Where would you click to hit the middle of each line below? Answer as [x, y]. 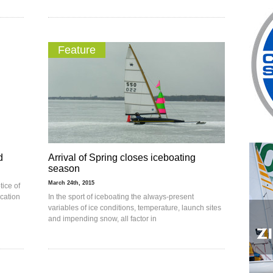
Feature [77, 50]
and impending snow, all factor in [102, 219]
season [64, 168]
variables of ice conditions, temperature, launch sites [135, 208]
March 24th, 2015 [71, 183]
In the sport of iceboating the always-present [121, 197]
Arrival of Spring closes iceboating [122, 158]
